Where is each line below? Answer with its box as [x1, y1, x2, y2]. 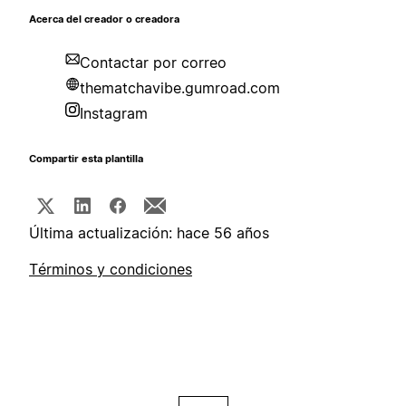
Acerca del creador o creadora [29, 14, 179, 26]
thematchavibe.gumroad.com [80, 79, 280, 98]
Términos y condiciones [29, 260, 192, 279]
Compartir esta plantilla [29, 153, 143, 166]
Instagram [80, 104, 148, 123]
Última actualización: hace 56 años [29, 224, 269, 243]
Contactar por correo [80, 53, 227, 72]
